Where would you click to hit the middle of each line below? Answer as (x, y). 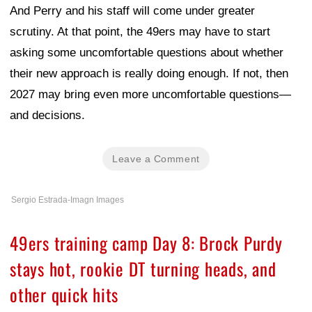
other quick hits (64, 294)
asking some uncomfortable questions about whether (147, 52)
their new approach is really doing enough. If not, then (149, 73)
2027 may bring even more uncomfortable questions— (150, 94)
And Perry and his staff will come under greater (132, 10)
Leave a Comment (156, 158)
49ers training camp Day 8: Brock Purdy (146, 242)
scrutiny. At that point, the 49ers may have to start (140, 31)
